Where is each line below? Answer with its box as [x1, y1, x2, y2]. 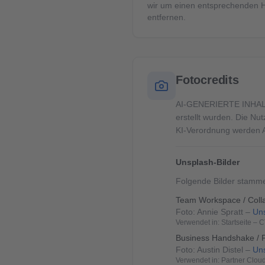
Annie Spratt [197, 207, 243, 216]
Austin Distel [197, 245, 243, 254]
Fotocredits [176, 73, 239, 86]
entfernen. [147, 12, 186, 22]
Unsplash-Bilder [176, 157, 240, 167]
